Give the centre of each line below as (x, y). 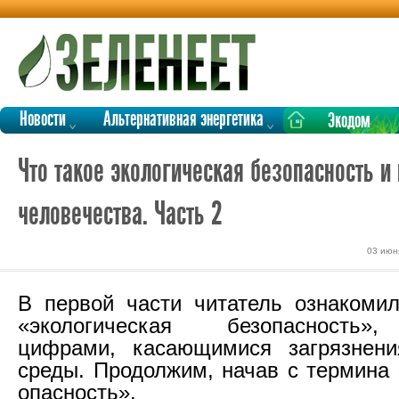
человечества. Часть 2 (120, 216)
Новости (43, 120)
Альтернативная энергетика (183, 120)
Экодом (349, 122)
